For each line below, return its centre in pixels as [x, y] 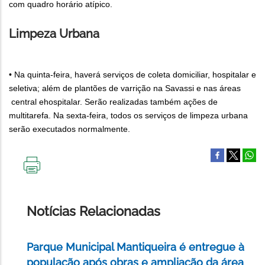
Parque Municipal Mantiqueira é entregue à [135, 247]
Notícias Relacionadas [93, 211]
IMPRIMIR [50, 178]
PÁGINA [47, 197]
